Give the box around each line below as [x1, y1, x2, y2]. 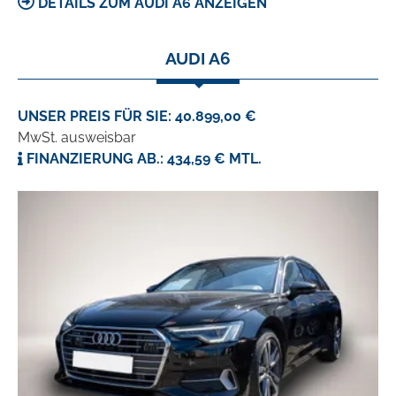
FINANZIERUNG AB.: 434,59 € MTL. [23, 150, 262, 168]
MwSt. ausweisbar [18, 129, 136, 147]
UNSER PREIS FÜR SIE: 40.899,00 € [18, 108, 256, 126]
